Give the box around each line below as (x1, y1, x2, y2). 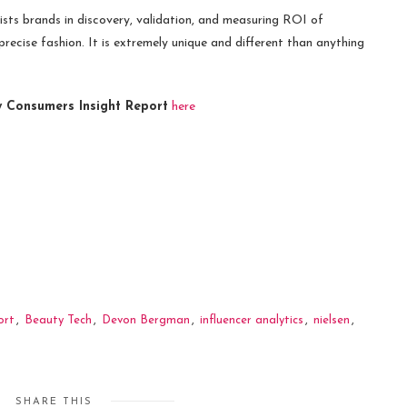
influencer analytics (200, 313, 303, 326)
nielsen (313, 313, 350, 326)
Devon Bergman (102, 313, 190, 326)
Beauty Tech (25, 313, 92, 326)
